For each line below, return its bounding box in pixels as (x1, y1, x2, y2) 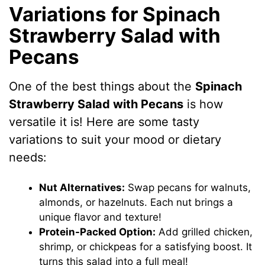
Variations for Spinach (9, 2, 221, 27)
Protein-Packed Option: (39, 225, 156, 238)
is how (183, 96, 224, 111)
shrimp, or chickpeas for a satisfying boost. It (39, 240, 253, 253)
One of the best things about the (9, 79, 196, 93)
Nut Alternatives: (39, 181, 125, 193)
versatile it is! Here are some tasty (9, 114, 200, 129)
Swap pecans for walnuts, (125, 181, 251, 193)
